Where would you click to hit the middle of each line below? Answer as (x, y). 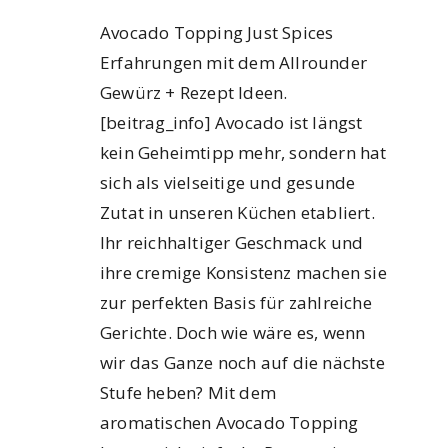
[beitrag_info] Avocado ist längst (231, 123)
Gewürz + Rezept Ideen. (194, 93)
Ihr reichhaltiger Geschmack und (232, 243)
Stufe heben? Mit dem (188, 393)
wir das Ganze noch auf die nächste (242, 363)
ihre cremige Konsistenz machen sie (243, 273)
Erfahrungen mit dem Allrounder (233, 63)
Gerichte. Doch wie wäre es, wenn (233, 333)
